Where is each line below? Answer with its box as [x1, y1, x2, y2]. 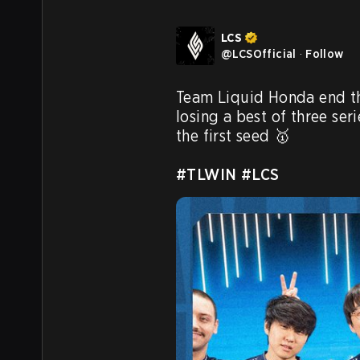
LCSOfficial [232, 47, 297, 61]
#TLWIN [176, 165, 237, 184]
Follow [305, 47, 344, 61]
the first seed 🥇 [176, 126, 291, 145]
